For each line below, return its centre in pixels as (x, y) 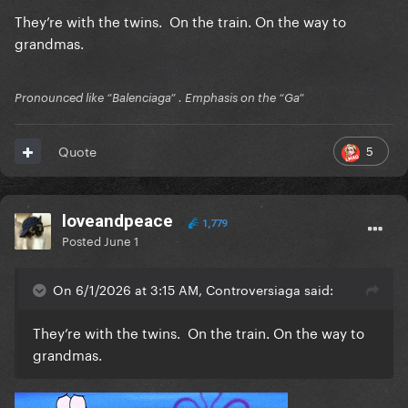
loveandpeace (117, 221)
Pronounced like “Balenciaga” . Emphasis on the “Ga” (159, 98)
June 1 (121, 240)
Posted (83, 240)
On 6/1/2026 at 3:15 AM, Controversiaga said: (193, 289)
